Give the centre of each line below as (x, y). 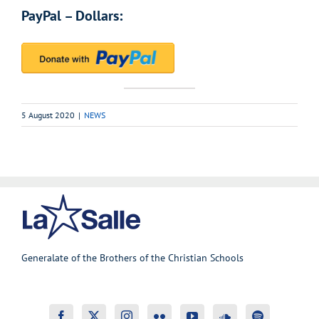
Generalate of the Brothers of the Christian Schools (132, 257)
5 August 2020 (48, 115)
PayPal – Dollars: (72, 16)
